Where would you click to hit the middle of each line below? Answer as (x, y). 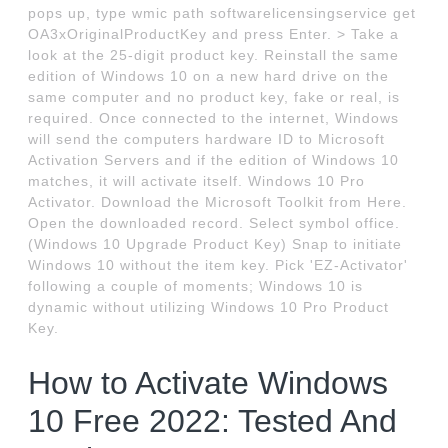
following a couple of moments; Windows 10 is (196, 286)
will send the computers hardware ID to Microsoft (207, 139)
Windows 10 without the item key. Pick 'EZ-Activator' (218, 265)
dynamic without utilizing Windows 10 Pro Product (209, 307)
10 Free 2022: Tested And (213, 421)
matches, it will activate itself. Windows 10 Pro (197, 181)
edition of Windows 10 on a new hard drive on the (209, 76)
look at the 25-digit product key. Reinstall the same (214, 55)
